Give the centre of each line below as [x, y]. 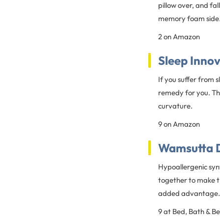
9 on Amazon [179, 124]
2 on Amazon [179, 37]
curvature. [175, 106]
